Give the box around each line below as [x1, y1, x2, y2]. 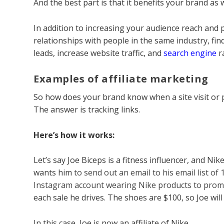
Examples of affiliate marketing [33, 72, 208, 86]
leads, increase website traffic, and [33, 47, 164, 58]
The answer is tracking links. [33, 104, 140, 115]
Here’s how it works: [33, 129, 115, 140]
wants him [33, 167, 74, 178]
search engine [163, 47, 217, 58]
